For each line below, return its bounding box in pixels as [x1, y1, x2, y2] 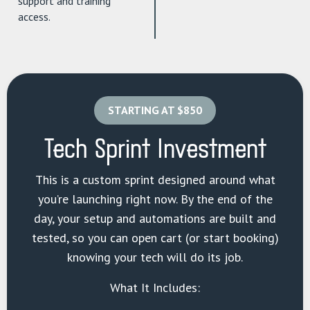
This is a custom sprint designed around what [35, 172, 275, 188]
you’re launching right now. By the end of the [37, 191, 273, 208]
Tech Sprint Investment [44, 129, 266, 170]
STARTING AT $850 [108, 103, 202, 118]
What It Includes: [110, 280, 200, 296]
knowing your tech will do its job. [67, 249, 243, 266]
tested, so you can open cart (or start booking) [31, 230, 279, 246]
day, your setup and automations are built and [34, 210, 276, 227]
